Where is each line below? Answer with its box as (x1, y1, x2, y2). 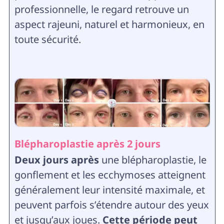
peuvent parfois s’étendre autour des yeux (14, 197, 209, 211)
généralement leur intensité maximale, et (14, 182, 205, 196)
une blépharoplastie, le (101, 152, 206, 166)
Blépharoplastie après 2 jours (14, 136, 160, 150)
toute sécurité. (14, 32, 81, 46)
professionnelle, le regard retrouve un (14, 2, 189, 16)
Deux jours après (14, 152, 101, 166)
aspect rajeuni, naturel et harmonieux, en (14, 17, 204, 31)
